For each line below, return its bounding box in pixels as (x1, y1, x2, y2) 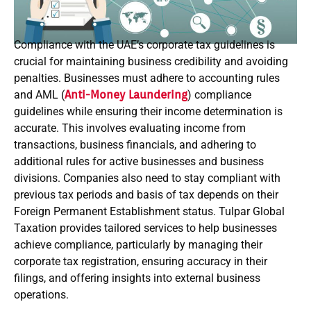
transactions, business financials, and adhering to (14, 137, 256, 151)
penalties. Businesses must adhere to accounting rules (14, 71, 280, 85)
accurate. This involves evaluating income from (14, 121, 246, 135)
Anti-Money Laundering (65, 87, 187, 101)
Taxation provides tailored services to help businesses (14, 221, 277, 235)
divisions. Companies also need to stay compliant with (14, 171, 280, 185)
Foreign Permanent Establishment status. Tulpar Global (14, 204, 285, 218)
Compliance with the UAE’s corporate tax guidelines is (14, 37, 275, 51)
